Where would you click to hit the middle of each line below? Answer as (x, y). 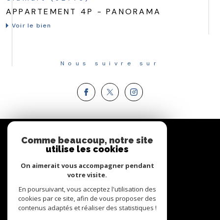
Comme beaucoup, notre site (87, 140)
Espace (113, 130)
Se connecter (116, 156)
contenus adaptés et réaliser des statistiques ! (87, 208)
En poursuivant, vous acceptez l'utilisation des (87, 189)
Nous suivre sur (114, 64)
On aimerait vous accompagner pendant (87, 165)
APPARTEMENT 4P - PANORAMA (84, 12)
